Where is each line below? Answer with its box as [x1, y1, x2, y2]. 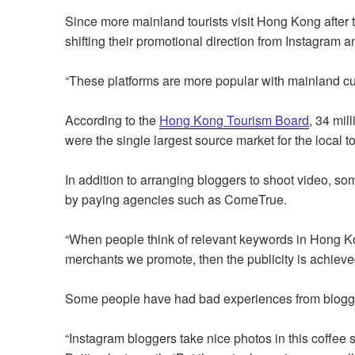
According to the [65, 111, 159, 130]
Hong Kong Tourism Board [159, 111, 309, 130]
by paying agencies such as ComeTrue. [65, 190, 290, 209]
